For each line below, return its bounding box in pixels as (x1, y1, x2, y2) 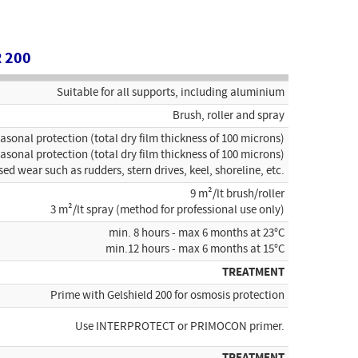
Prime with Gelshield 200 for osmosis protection (50, 288, 284, 304)
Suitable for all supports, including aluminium (57, 85, 284, 101)
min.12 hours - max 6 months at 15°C (105, 241, 284, 257)
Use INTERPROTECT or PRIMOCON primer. (75, 319, 284, 335)
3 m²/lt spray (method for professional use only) (50, 202, 284, 218)
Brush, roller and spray (173, 108, 284, 124)
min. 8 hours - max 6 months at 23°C (109, 225, 284, 241)
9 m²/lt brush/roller (190, 186, 284, 202)
